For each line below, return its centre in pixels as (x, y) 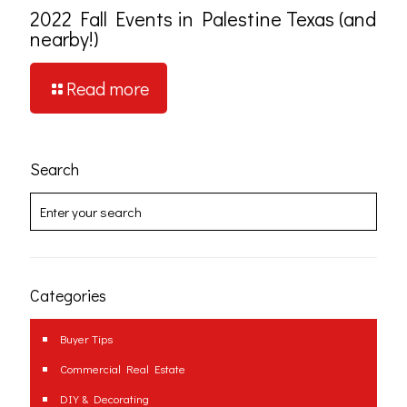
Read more (108, 88)
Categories (68, 295)
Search (55, 169)
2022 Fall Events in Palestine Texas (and (203, 18)
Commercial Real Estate (123, 368)
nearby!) (64, 38)
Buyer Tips (86, 338)
